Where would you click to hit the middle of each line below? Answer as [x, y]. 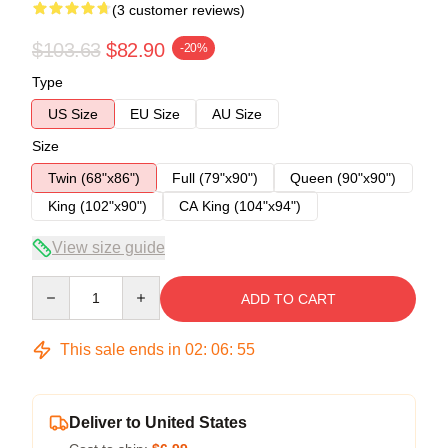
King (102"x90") [97, 205]
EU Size [155, 113]
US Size [73, 113]
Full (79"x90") [215, 177]
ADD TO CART [288, 298]
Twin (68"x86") [94, 177]
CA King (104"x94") [240, 205]
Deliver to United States [158, 422]
